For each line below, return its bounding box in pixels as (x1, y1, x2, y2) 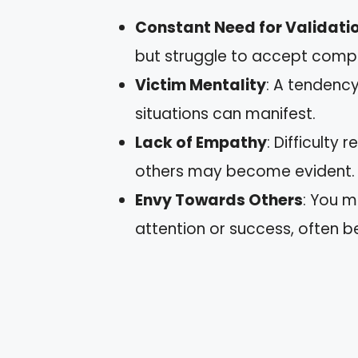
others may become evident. (135, 160, 355, 182)
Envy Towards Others (135, 189, 303, 211)
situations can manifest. (135, 102, 316, 125)
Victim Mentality (135, 74, 266, 96)
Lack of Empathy (135, 131, 267, 153)
